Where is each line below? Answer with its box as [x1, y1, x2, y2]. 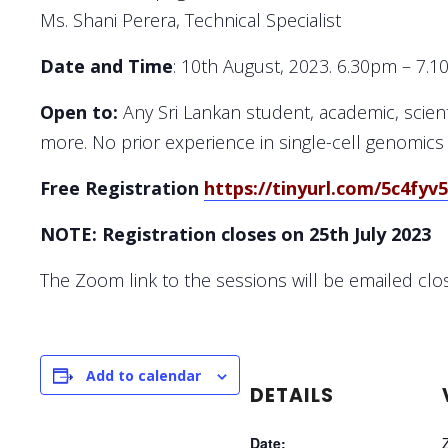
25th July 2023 [304, 221, 431, 246]
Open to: [40, 99, 123, 124]
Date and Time [40, 53, 173, 78]
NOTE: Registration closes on [40, 221, 304, 246]
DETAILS [250, 381, 334, 409]
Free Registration [40, 175, 204, 200]
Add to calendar [86, 365, 201, 385]
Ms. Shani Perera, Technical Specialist [40, 7, 341, 32]
